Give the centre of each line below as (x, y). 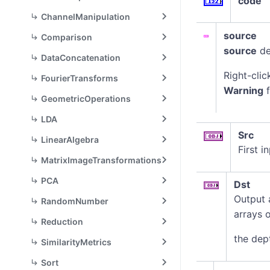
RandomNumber (75, 201)
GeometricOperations (86, 99)
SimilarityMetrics (76, 242)
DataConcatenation (81, 58)
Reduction (62, 221)
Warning (243, 90)
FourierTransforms (80, 78)
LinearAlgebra (70, 140)
